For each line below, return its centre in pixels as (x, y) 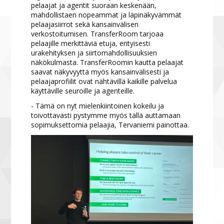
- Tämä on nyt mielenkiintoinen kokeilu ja (98, 106)
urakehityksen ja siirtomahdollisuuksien (94, 53)
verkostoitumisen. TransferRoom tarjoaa (97, 34)
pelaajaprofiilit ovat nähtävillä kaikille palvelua (104, 81)
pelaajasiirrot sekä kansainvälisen (85, 24)
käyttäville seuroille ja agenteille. (83, 91)
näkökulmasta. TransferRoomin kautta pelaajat (107, 62)
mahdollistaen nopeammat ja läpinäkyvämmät (106, 15)
